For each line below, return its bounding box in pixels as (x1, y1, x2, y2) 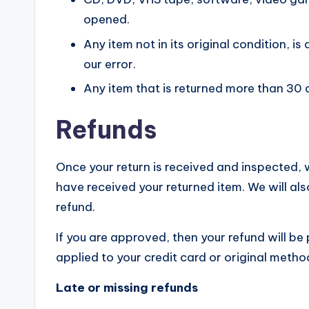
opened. (83, 12, 130, 28)
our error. (83, 56, 136, 72)
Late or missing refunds (56, 279, 198, 295)
